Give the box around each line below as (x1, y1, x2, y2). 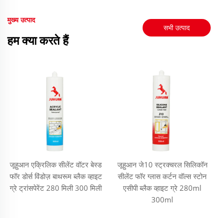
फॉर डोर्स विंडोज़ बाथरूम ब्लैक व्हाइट (9, 171, 102, 181)
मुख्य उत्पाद (7, 15, 35, 25)
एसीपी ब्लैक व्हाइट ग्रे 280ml (123, 182, 201, 193)
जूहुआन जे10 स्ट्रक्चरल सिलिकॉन (117, 159, 208, 169)
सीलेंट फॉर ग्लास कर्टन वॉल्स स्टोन (118, 171, 207, 181)
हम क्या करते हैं (7, 32, 69, 49)
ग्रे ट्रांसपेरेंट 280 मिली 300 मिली (10, 182, 102, 193)
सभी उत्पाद (163, 22, 190, 32)
